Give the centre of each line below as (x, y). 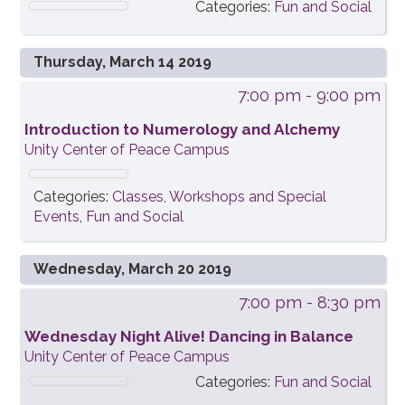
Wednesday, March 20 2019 (133, 269)
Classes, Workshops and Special (220, 197)
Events (57, 217)
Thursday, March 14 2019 (123, 62)
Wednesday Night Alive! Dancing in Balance (189, 337)
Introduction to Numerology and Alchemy (183, 130)
